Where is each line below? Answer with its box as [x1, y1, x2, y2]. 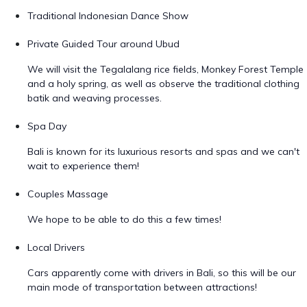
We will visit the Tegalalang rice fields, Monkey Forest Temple [27, 63, 304, 75]
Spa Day [27, 120, 66, 132]
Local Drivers [27, 241, 85, 254]
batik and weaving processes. [27, 92, 162, 104]
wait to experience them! [27, 160, 139, 172]
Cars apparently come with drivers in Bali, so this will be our [27, 267, 296, 279]
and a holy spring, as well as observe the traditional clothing [27, 77, 299, 90]
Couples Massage [27, 188, 108, 200]
